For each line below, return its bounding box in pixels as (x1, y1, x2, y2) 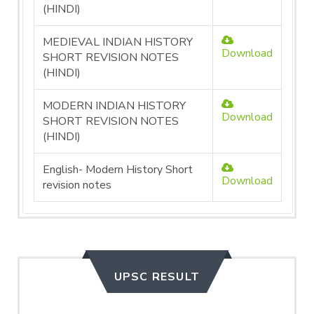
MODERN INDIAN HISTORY (43, 98, 186, 114)
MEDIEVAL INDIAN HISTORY (43, 34, 193, 50)
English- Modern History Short (43, 162, 193, 177)
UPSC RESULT (114, 269, 200, 285)
